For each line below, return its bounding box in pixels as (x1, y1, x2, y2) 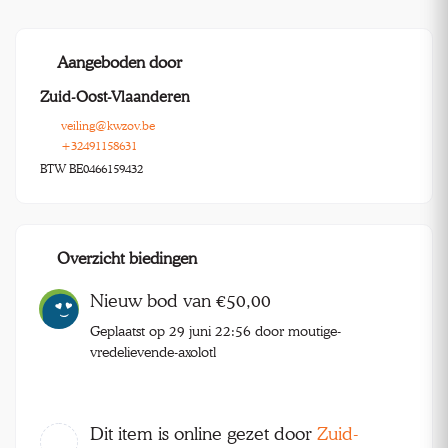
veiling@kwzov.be (61, 118, 155, 134)
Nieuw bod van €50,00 (90, 290, 271, 312)
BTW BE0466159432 (40, 161, 143, 177)
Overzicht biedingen (56, 248, 197, 269)
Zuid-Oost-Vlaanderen (40, 88, 190, 107)
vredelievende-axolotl (90, 343, 216, 361)
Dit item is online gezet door (90, 423, 317, 445)
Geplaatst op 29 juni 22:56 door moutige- (90, 322, 341, 340)
